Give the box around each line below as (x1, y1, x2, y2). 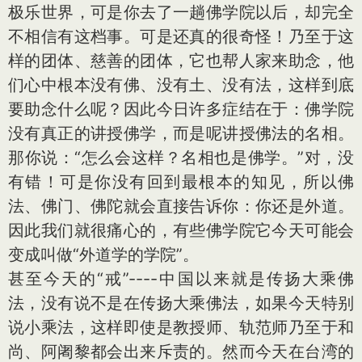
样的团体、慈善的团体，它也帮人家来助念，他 (8, 51, 354, 70)
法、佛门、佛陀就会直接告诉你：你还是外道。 (8, 196, 354, 216)
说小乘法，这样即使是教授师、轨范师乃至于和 (8, 318, 354, 337)
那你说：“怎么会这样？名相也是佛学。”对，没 (8, 148, 354, 167)
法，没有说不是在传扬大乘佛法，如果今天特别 (8, 293, 354, 313)
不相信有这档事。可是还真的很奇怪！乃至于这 (8, 27, 354, 46)
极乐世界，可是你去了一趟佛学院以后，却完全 (8, 2, 354, 22)
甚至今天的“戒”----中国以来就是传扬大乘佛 (8, 269, 354, 288)
